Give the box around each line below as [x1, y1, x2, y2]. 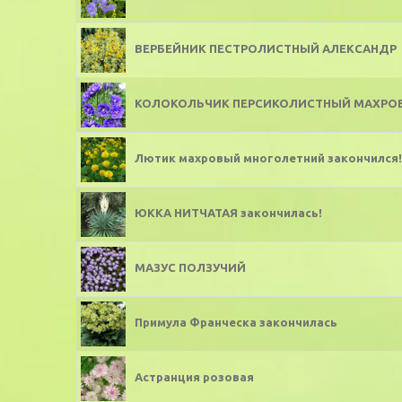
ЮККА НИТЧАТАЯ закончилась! [135, 206, 322, 220]
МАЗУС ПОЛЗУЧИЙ [135, 261, 246, 275]
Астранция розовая [135, 371, 254, 384]
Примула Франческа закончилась [135, 316, 337, 329]
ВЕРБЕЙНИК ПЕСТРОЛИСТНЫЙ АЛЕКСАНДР [135, 42, 397, 56]
